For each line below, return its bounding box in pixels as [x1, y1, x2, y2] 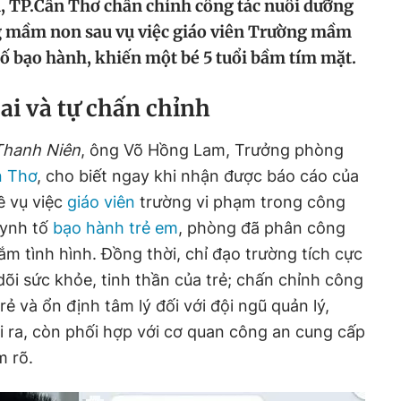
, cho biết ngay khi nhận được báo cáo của [37, 166, 359, 185]
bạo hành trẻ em [53, 218, 178, 237]
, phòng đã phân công [178, 218, 346, 237]
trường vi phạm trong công [135, 192, 346, 211]
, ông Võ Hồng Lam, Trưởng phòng [81, 140, 344, 159]
